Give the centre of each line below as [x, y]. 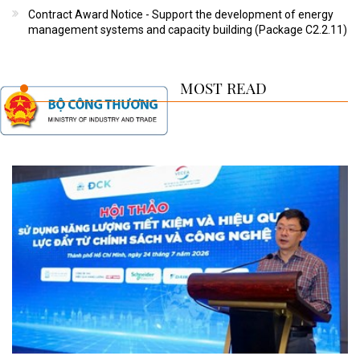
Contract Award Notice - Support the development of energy [181, 15]
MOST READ [223, 88]
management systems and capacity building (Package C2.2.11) [188, 30]
